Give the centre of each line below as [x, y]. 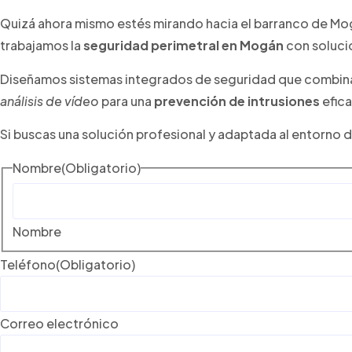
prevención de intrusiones [237, 101]
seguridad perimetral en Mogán [183, 46]
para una [126, 101]
